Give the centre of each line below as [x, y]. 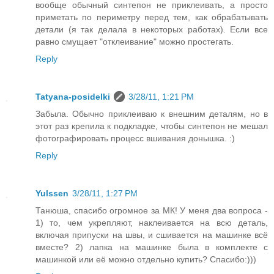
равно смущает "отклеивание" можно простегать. [135, 42]
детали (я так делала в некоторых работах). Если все [152, 30]
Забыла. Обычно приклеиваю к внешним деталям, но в [152, 114]
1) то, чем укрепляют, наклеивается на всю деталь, [152, 223]
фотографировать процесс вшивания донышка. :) [135, 139]
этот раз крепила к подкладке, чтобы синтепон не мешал [152, 126]
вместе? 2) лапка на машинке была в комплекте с [152, 247]
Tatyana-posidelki [73, 97]
